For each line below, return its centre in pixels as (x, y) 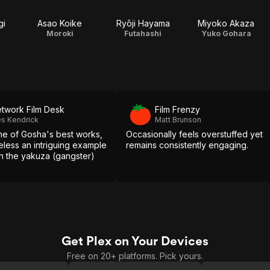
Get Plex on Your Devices (135, 241)
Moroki (60, 33)
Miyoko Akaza (226, 23)
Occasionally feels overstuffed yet (194, 134)
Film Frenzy (177, 109)
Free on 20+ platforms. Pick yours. (135, 256)
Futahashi (143, 33)
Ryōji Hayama (143, 23)
